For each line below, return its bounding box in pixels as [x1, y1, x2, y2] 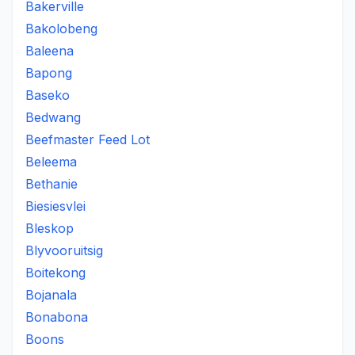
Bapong [25, 65, 72, 81]
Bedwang [25, 109, 81, 125]
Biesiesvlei [25, 198, 86, 214]
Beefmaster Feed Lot [25, 132, 150, 147]
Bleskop [25, 220, 74, 236]
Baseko [25, 87, 70, 103]
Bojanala [25, 287, 77, 303]
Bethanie [25, 176, 78, 192]
